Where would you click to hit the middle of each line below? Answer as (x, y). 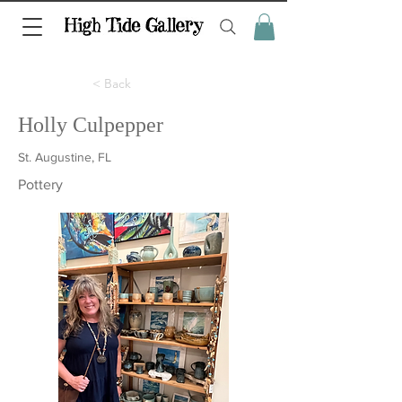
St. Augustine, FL (65, 157)
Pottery (40, 184)
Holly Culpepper (91, 124)
